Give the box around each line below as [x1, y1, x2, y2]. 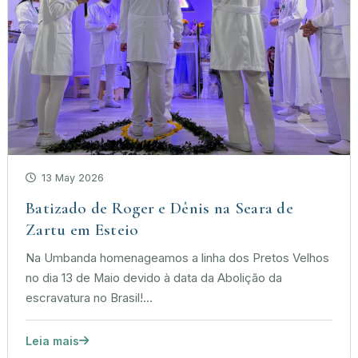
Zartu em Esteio [26, 219, 139, 240]
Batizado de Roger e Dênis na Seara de [26, 197, 294, 218]
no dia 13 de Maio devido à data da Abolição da [26, 270, 282, 285]
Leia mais [26, 333, 79, 348]
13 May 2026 [38, 171, 104, 184]
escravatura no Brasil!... [26, 290, 153, 305]
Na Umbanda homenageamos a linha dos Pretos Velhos [26, 250, 329, 265]
